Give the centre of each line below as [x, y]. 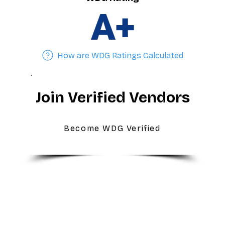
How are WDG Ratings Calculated [121, 55]
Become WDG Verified [112, 128]
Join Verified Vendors [113, 97]
